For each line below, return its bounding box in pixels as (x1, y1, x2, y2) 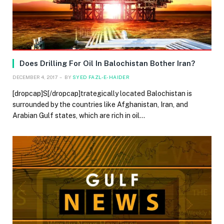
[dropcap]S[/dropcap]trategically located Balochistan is (12, 89, 192, 97)
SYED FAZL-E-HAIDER (72, 73, 130, 80)
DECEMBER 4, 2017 (12, 73, 57, 80)
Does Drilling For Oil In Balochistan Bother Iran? (19, 58, 195, 67)
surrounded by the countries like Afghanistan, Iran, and (12, 100, 188, 108)
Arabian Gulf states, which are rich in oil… (12, 111, 145, 119)
